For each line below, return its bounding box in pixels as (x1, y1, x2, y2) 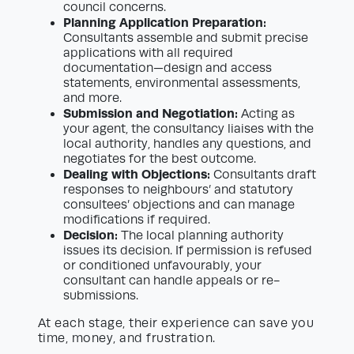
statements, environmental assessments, (63, 76, 300, 91)
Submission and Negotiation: (63, 106, 238, 122)
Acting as (238, 107, 295, 122)
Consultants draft (210, 168, 316, 183)
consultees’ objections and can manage (63, 198, 295, 213)
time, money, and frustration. (38, 331, 216, 346)
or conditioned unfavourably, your (63, 258, 262, 273)
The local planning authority (118, 228, 284, 243)
